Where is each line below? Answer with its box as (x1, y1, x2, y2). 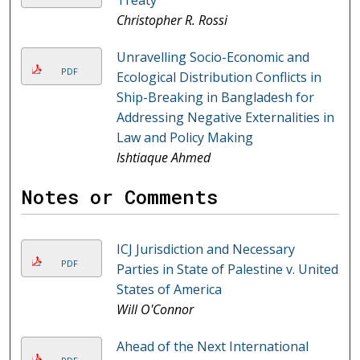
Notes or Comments (21, 184, 219, 211)
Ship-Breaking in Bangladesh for (116, 88, 314, 107)
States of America (116, 280, 222, 299)
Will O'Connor (116, 301, 194, 319)
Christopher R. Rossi (116, 11, 227, 30)
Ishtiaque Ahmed (116, 149, 211, 167)
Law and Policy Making (116, 129, 253, 147)
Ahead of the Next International (116, 337, 309, 356)
